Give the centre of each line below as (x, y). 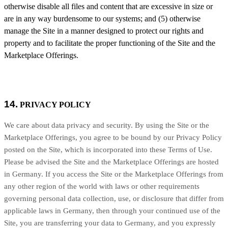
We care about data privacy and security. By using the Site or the (107, 125)
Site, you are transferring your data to (64, 223)
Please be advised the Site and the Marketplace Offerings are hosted (111, 162)
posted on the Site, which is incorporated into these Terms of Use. (108, 150)
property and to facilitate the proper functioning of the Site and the (110, 43)
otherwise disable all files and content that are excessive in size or (108, 6)
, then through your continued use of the (156, 211)
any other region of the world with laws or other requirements (102, 186)
